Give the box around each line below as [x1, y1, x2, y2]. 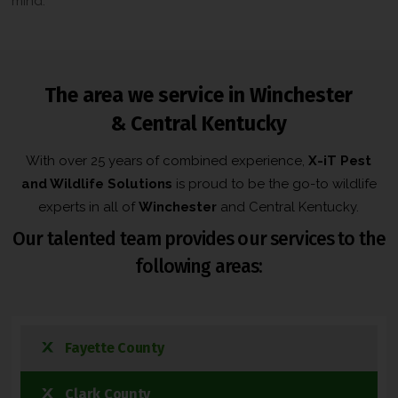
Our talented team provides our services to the [12, 227, 386, 251]
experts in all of [38, 198, 139, 215]
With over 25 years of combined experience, [26, 152, 309, 169]
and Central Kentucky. [217, 198, 360, 215]
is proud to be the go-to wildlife [171, 175, 377, 192]
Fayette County [65, 338, 164, 356]
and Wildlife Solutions [20, 175, 172, 192]
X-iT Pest [308, 152, 372, 169]
